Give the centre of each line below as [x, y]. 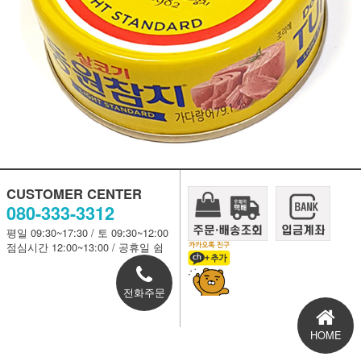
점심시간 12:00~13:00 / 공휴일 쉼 [85, 247]
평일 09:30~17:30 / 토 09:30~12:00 [87, 232]
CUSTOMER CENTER [74, 193]
